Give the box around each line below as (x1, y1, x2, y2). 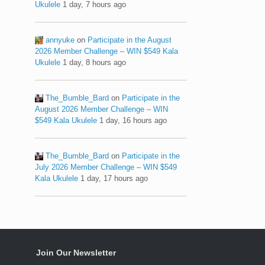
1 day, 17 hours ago (80, 173, 148, 183)
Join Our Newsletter (36, 247, 116, 257)
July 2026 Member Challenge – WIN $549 (35, 162, 177, 172)
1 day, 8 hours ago (63, 57, 127, 67)
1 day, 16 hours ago (99, 115, 167, 125)
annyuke (46, 35, 75, 44)
